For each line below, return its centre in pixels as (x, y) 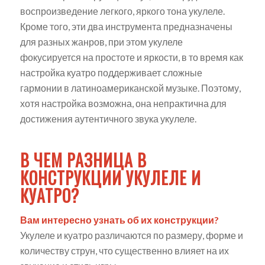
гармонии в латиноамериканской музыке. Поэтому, (130, 88)
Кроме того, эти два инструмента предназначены (126, 26)
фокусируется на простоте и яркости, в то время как (131, 57)
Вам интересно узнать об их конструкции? (119, 220)
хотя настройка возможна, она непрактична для (123, 103)
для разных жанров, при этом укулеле (101, 41)
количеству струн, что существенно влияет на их (124, 251)
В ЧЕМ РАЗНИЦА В (83, 160)
